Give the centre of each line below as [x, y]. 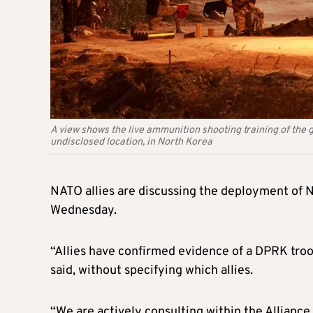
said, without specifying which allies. [152, 270]
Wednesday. [83, 210]
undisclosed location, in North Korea [131, 142]
